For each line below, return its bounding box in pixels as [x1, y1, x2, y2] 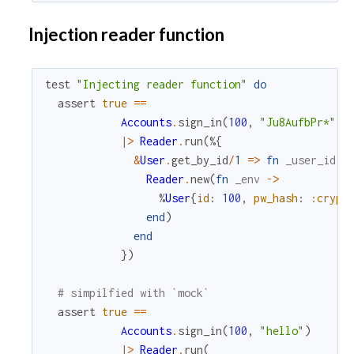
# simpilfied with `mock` [58, 286, 209, 300]
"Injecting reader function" [77, 77, 247, 92]
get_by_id [171, 153, 228, 168]
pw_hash [254, 191, 298, 205]
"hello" [260, 324, 304, 338]
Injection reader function [25, 24, 224, 46]
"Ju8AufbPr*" [260, 115, 336, 130]
